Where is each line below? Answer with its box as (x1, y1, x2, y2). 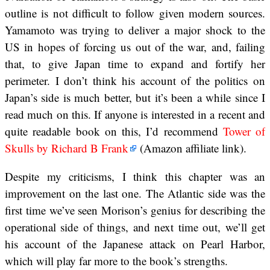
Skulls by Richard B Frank (5, 140, 128, 156)
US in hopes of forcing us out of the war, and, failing (5, 39, 265, 55)
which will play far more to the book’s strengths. (5, 253, 228, 269)
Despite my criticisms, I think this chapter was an (5, 169, 265, 184)
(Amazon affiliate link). (137, 140, 246, 156)
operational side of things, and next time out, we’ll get (5, 219, 265, 235)
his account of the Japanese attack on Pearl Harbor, (5, 236, 265, 252)
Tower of (222, 124, 265, 139)
